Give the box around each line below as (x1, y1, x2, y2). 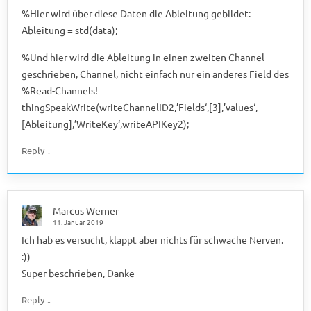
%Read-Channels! (22, 83, 98, 96)
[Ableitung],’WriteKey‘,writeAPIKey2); (22, 117, 189, 130)
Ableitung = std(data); (22, 23, 117, 36)
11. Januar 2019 (53, 216, 103, 227)
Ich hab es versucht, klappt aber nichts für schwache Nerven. (22, 233, 283, 246)
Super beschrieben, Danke (22, 266, 135, 279)
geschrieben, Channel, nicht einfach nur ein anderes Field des (22, 67, 289, 80)
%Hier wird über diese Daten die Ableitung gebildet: (22, 6, 251, 19)
